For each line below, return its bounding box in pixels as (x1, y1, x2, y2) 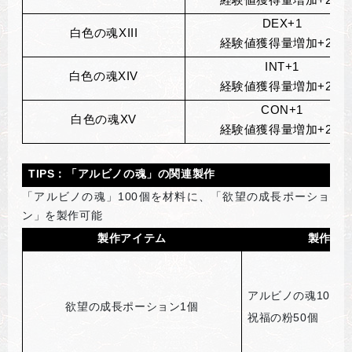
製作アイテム (97, 231, 167, 244)
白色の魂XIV (68, 69, 139, 82)
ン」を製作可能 (22, 208, 103, 222)
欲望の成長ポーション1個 (65, 299, 199, 313)
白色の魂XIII (69, 26, 138, 39)
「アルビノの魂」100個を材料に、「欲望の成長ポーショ (22, 189, 330, 203)
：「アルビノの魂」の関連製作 (54, 167, 215, 180)
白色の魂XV (71, 112, 137, 126)
